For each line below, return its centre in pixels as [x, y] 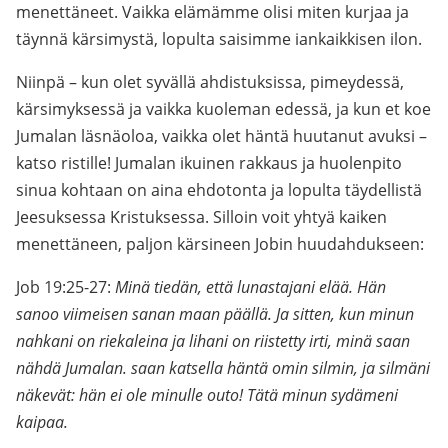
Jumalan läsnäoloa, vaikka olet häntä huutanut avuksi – [221, 136]
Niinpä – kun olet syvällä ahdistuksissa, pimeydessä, [210, 82]
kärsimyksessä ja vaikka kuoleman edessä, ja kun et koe [223, 109]
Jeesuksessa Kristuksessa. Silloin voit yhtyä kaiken [201, 217]
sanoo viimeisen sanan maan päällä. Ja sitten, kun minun [215, 314]
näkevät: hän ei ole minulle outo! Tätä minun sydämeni [207, 395]
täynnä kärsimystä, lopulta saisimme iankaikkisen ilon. [219, 39]
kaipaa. [42, 422]
